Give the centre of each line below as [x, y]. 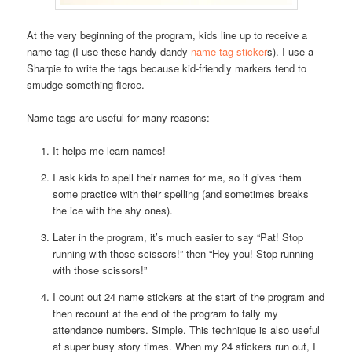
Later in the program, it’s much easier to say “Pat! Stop [178, 237]
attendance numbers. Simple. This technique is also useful [186, 330]
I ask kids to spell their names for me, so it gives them [177, 177]
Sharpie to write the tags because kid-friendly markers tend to [167, 68]
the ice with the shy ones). [112, 210]
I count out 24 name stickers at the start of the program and [188, 297]
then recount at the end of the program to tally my [165, 313]
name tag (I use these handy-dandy [109, 51]
